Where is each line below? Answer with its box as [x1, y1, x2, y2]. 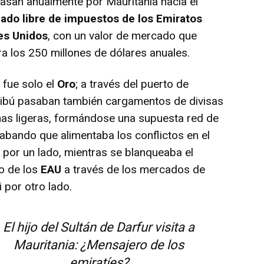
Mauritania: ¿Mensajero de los [14, 237, 184, 252]
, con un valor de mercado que [48, 28, 197, 42]
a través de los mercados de [61, 162, 206, 176]
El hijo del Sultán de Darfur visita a [3, 219, 195, 235]
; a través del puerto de [75, 77, 189, 91]
